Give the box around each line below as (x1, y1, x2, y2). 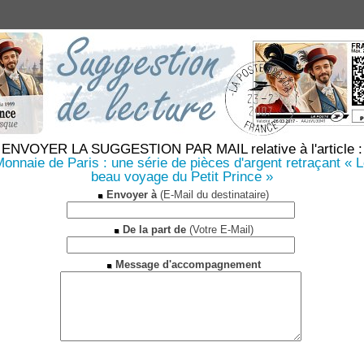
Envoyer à (106, 188, 157, 201)
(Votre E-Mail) (185, 223, 253, 236)
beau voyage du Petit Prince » (91, 169, 273, 184)
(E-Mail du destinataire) (157, 188, 269, 201)
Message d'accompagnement (115, 258, 261, 271)
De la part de (122, 223, 186, 236)
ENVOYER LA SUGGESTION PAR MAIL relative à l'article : (2, 141, 362, 157)
